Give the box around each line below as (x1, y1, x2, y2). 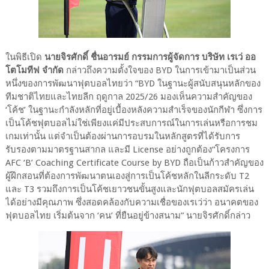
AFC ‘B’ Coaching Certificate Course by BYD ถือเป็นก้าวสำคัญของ (5, 157, 264, 168)
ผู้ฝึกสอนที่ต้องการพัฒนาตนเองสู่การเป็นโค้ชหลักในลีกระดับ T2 (5, 170, 249, 181)
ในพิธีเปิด (5, 51, 44, 62)
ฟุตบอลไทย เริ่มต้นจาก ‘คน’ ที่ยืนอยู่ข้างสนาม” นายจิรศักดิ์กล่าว (5, 210, 250, 221)
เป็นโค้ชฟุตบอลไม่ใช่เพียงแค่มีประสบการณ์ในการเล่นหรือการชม (5, 117, 258, 128)
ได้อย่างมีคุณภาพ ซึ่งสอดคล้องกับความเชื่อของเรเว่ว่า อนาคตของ (5, 196, 258, 208)
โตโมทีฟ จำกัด (5, 64, 64, 76)
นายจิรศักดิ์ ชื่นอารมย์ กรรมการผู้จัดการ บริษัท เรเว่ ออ (44, 51, 256, 62)
